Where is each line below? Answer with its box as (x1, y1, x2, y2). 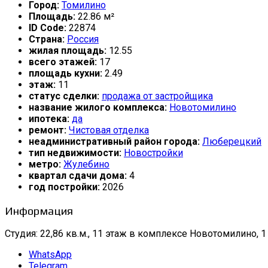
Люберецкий (202, 135, 261, 147)
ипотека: (29, 112, 72, 124)
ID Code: (29, 22, 69, 33)
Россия (67, 33, 99, 45)
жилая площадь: (29, 44, 109, 56)
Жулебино (63, 158, 109, 170)
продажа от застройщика (102, 90, 213, 102)
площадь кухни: (29, 67, 105, 79)
